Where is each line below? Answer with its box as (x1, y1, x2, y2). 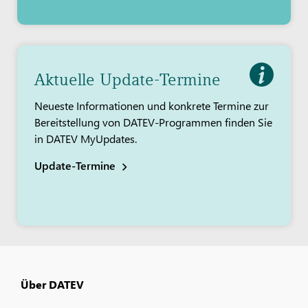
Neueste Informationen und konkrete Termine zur (34, 98, 269, 113)
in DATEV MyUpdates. (34, 131, 137, 146)
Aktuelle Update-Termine (34, 70, 221, 90)
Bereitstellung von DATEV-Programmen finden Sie (34, 115, 272, 130)
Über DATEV (21, 277, 84, 292)
